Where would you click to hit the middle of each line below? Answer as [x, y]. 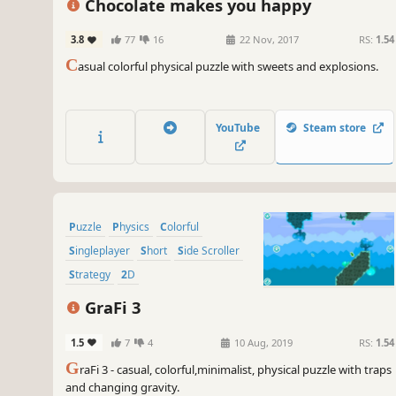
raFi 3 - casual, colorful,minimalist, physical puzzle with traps [236, 369]
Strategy [93, 274]
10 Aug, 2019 [263, 342]
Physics [134, 226]
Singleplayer [103, 250]
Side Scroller [212, 250]
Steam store [335, 127]
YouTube [240, 127]
